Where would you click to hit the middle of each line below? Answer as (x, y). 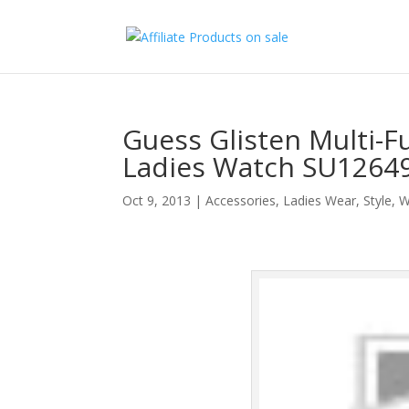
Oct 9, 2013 (157, 200)
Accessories (241, 200)
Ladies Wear (320, 200)
